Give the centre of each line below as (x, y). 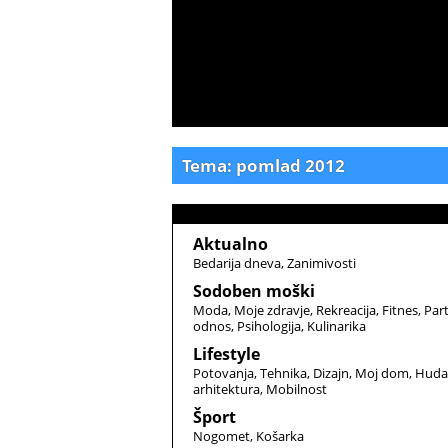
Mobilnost (296, 389)
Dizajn (331, 373)
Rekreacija (346, 310)
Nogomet (221, 436)
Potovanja (223, 373)
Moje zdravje (272, 310)
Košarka (280, 436)
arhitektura (226, 389)
